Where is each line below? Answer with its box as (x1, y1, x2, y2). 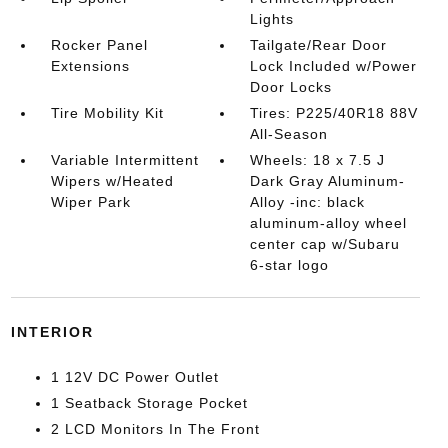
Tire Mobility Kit (50, 105, 164, 121)
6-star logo (250, 257, 330, 273)
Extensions (50, 58, 130, 74)
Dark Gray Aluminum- (250, 173, 406, 189)
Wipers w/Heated (50, 173, 174, 189)
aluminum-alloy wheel (250, 215, 408, 231)
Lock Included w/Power (250, 58, 418, 74)
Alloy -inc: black (250, 194, 366, 210)
